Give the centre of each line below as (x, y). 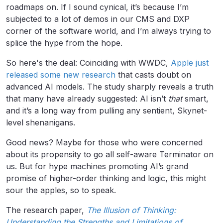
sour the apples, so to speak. (62, 190)
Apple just (190, 63)
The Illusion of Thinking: (131, 210)
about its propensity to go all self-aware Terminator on (110, 155)
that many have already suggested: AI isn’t (87, 99)
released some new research (61, 75)
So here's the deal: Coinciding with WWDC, (88, 63)
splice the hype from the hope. (65, 43)
